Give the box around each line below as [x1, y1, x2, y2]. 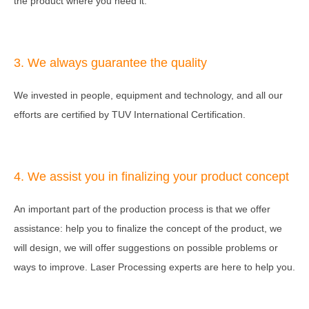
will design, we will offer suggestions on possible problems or [14, 241, 278, 253]
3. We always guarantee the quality [14, 55, 207, 70]
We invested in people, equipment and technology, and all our [14, 89, 283, 101]
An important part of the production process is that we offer [14, 203, 270, 215]
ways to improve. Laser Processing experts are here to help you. [14, 261, 295, 272]
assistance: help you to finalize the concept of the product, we [14, 222, 282, 234]
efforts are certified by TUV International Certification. [14, 108, 246, 120]
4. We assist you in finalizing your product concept [14, 169, 289, 183]
